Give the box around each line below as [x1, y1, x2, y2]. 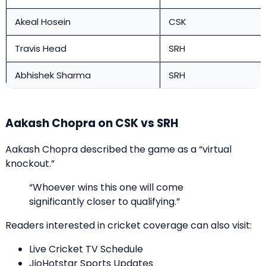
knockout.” [5, 157, 55, 171]
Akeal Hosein [15, 15, 71, 28]
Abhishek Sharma [15, 68, 91, 81]
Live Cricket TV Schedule [29, 242, 143, 256]
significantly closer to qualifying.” [29, 195, 180, 209]
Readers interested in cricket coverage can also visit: [5, 218, 252, 233]
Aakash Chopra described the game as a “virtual [5, 142, 232, 157]
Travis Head [15, 42, 66, 55]
